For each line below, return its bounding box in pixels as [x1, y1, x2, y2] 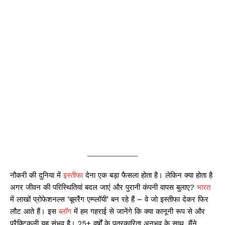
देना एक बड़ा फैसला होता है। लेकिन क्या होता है [83, 170, 212, 180]
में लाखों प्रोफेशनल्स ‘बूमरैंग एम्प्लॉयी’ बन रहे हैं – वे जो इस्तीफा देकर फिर [10, 194, 208, 204]
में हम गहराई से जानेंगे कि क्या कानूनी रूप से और [71, 206, 205, 216]
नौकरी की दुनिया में [10, 170, 63, 180]
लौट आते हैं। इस [10, 206, 59, 216]
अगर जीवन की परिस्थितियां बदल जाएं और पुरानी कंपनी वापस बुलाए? [10, 182, 197, 192]
